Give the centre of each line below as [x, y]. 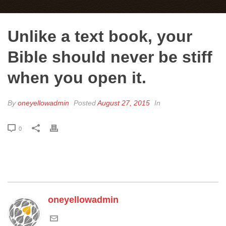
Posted [84, 103]
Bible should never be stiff [110, 57]
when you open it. [77, 78]
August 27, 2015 [124, 103]
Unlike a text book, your [100, 36]
